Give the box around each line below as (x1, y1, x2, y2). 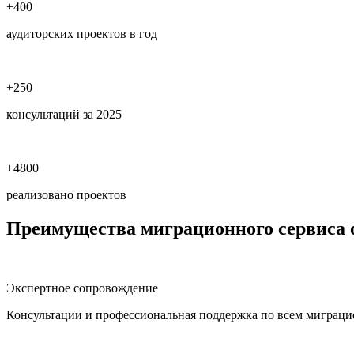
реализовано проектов (6, 187, 126, 201)
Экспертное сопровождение (6, 281, 158, 296)
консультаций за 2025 (6, 107, 122, 121)
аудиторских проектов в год (6, 26, 157, 40)
